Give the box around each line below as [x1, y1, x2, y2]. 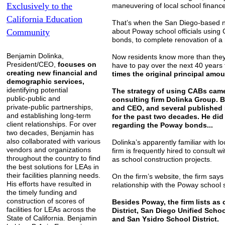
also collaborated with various [7, 137, 100, 145]
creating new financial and [7, 69, 97, 77]
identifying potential [7, 86, 68, 94]
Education [46, 14, 82, 24]
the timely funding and [7, 188, 77, 196]
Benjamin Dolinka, [7, 52, 64, 60]
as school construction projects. [112, 155, 212, 163]
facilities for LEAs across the [7, 205, 96, 213]
